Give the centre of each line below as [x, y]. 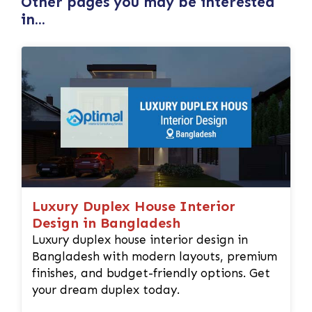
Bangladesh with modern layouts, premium [155, 257]
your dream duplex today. [106, 290]
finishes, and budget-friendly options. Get [151, 273]
